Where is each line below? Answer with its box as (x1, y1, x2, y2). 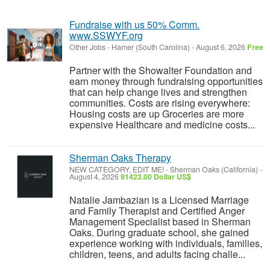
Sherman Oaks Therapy (69, 151, 171, 165)
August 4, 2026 (69, 171, 121, 183)
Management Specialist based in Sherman (69, 215, 251, 229)
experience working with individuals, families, (69, 236, 262, 251)
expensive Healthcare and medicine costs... (69, 118, 255, 132)
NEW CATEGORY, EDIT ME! (69, 164, 164, 175)
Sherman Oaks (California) (170, 164, 258, 175)
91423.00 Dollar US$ (121, 171, 191, 183)
